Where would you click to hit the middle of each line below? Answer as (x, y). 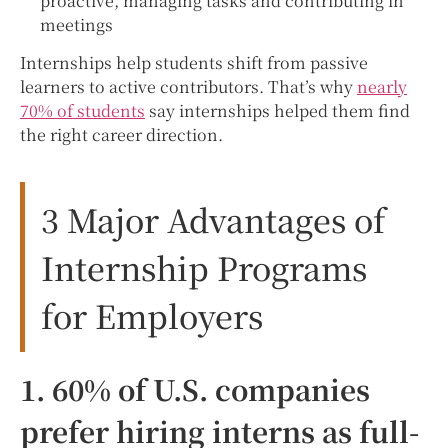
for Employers (152, 315)
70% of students (82, 111)
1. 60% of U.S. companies (195, 389)
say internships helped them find (277, 111)
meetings (76, 25)
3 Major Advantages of (213, 219)
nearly (382, 87)
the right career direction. (121, 135)
